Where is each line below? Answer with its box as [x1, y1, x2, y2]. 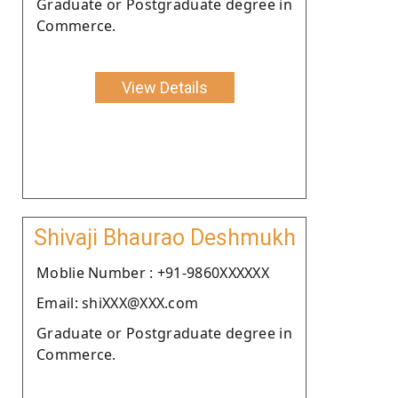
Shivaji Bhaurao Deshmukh [33, 224, 296, 251]
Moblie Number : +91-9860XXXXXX [36, 262, 269, 283]
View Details [121, 77, 208, 97]
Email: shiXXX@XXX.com [36, 292, 199, 313]
